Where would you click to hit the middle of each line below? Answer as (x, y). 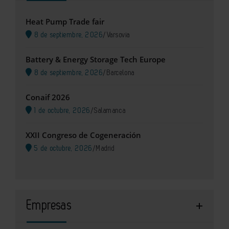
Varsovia (118, 35)
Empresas (49, 206)
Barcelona (121, 73)
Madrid (106, 149)
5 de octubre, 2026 (62, 149)
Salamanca (110, 111)
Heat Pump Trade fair (65, 22)
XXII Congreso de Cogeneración (83, 135)
